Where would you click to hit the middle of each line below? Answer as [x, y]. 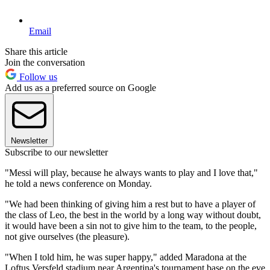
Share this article [36, 52]
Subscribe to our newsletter [56, 152]
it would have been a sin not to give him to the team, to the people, [131, 226]
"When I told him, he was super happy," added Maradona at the [126, 257]
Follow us [37, 77]
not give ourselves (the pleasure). [67, 237]
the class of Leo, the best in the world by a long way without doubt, [133, 215]
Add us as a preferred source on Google [80, 88]
